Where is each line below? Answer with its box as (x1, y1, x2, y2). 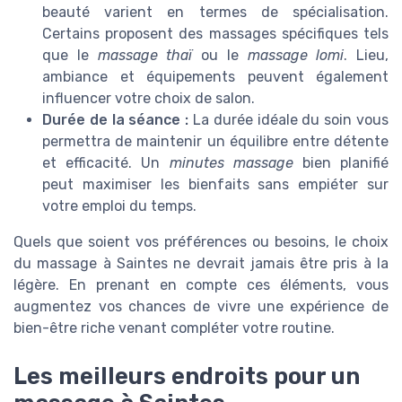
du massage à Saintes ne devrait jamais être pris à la (13, 255, 389, 273)
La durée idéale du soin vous (188, 111, 389, 129)
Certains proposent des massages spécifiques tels (42, 25, 389, 43)
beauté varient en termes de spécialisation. (42, 4, 389, 22)
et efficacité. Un (42, 154, 170, 172)
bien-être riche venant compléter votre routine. (13, 319, 335, 337)
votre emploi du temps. (42, 197, 197, 215)
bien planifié (293, 154, 389, 172)
